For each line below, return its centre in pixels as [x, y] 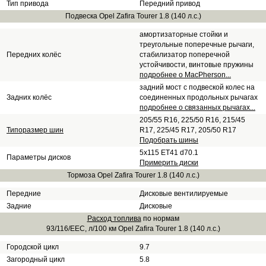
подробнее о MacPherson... [185, 75]
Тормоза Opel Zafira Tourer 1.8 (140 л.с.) [133, 175]
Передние [24, 194]
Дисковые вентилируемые [184, 194]
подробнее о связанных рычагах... [197, 107]
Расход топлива [114, 218]
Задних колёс [29, 97]
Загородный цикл [36, 259]
